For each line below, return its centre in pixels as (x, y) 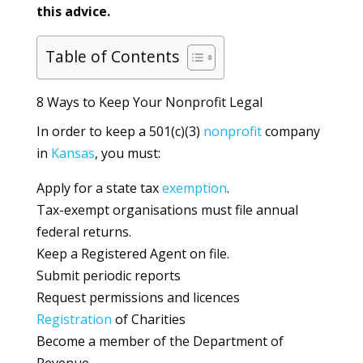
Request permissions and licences (138, 297)
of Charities (148, 319)
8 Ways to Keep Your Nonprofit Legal (149, 102)
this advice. (73, 11)
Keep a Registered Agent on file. (132, 254)
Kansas (73, 153)
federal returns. (83, 232)
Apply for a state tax (99, 188)
